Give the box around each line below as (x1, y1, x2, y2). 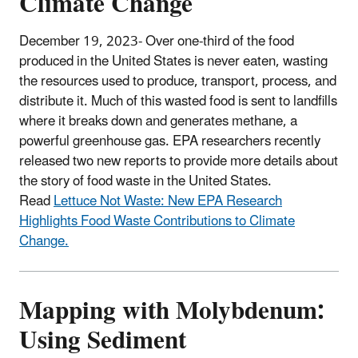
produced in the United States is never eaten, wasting (19, 46, 328, 76)
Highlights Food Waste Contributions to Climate (19, 206, 295, 236)
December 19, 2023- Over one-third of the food (19, 26, 294, 56)
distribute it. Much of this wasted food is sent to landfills (19, 86, 337, 116)
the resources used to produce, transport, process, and (19, 66, 336, 96)
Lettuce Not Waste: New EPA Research (54, 186, 282, 216)
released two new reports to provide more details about (19, 146, 338, 176)
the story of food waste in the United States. (19, 166, 272, 196)
